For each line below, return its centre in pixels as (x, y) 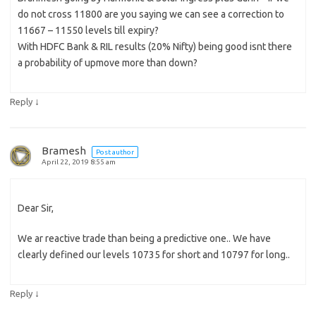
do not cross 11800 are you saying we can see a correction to (151, 14)
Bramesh (65, 151)
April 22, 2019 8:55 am (79, 162)
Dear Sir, (36, 208)
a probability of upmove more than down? (108, 63)
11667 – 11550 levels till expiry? (88, 31)
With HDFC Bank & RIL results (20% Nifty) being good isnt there (155, 47)
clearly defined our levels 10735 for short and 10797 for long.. (154, 255)
